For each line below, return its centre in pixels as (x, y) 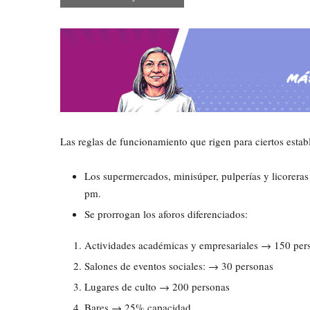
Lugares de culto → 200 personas (157, 287)
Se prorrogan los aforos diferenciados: (166, 214)
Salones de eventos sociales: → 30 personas (179, 266)
